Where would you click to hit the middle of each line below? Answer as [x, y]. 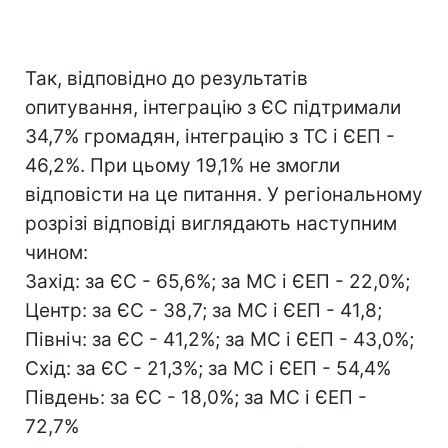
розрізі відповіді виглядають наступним [211, 223]
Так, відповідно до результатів [166, 78]
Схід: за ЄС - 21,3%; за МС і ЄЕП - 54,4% [208, 368]
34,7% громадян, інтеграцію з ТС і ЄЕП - [210, 136]
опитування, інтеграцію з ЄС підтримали [213, 107]
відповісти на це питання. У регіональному [224, 194]
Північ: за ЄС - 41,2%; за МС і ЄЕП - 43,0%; [219, 339]
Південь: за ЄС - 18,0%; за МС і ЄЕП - [196, 397]
